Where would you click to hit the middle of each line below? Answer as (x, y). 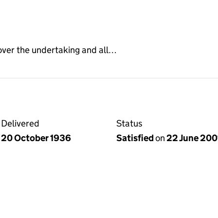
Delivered (20, 123)
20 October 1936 (36, 138)
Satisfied (136, 138)
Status (129, 123)
